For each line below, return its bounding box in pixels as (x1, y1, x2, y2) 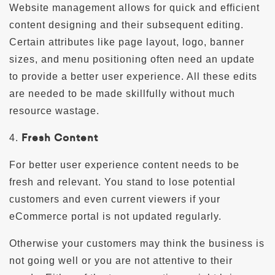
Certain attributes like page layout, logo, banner (9, 36, 244, 47)
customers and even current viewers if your (9, 193, 220, 204)
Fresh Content (21, 130, 98, 145)
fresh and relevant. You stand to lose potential (9, 176, 236, 187)
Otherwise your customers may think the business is (9, 238, 265, 249)
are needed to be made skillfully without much (9, 88, 235, 99)
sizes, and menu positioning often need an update (9, 53, 255, 64)
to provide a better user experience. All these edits (9, 71, 257, 82)
